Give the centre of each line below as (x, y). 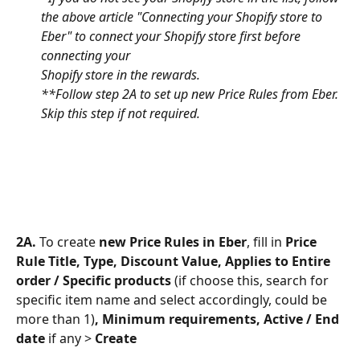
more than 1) (55, 319)
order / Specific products (95, 281)
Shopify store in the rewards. (121, 75)
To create (67, 242)
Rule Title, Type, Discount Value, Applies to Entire (175, 262)
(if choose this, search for (253, 281)
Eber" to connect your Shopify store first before (172, 37)
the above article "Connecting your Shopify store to (183, 17)
